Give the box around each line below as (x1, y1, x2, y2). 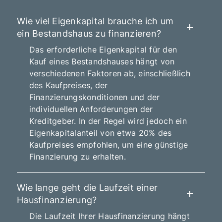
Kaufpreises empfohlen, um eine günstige (29, 140, 188, 150)
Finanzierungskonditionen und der (29, 92, 160, 103)
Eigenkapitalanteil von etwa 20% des (29, 128, 172, 138)
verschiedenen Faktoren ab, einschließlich (29, 68, 190, 79)
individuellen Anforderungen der (29, 104, 153, 114)
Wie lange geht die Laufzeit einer (17, 182, 158, 193)
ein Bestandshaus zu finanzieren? (17, 28, 162, 39)
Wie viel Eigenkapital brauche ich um (17, 16, 174, 27)
